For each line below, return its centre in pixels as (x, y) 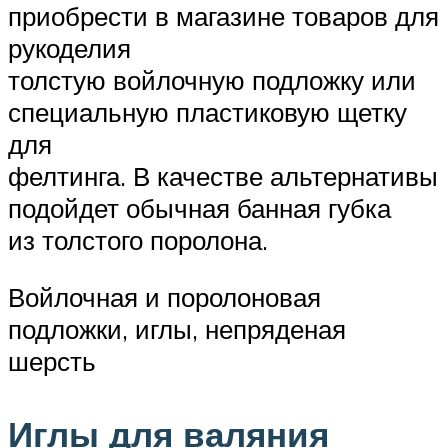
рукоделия (69, 47)
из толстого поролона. (138, 239)
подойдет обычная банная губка (199, 207)
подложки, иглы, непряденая (177, 329)
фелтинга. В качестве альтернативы (223, 175)
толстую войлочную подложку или (212, 79)
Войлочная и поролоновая (164, 297)
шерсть (52, 361)
